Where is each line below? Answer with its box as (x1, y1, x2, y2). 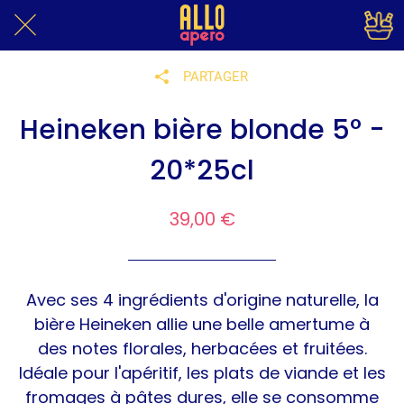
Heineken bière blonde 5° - (19, 111, 385, 149)
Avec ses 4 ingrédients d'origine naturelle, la (25, 289, 379, 311)
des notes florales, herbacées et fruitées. (37, 337, 367, 360)
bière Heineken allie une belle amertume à (34, 313, 370, 335)
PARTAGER (183, 69, 248, 85)
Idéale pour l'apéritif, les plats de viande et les (18, 362, 386, 384)
